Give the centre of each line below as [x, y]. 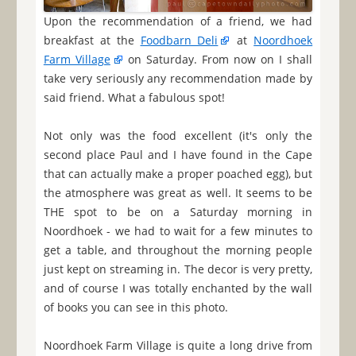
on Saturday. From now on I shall [218, 60]
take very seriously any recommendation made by [178, 79]
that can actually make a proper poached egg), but [178, 174]
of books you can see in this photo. [135, 308]
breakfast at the [92, 41]
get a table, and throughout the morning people [178, 250]
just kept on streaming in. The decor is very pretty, [178, 269]
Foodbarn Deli [179, 41]
